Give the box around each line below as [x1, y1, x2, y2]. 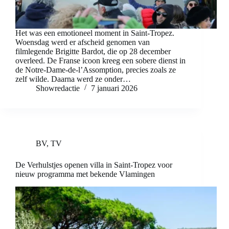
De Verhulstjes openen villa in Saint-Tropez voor [15, 161, 172, 170]
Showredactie [36, 84, 80, 93]
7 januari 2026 [91, 84, 138, 93]
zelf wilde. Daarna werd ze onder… [15, 75, 131, 84]
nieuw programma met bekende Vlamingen [15, 170, 155, 179]
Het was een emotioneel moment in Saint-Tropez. [15, 29, 174, 38]
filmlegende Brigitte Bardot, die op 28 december [15, 47, 171, 56]
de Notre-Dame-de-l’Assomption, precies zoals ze [15, 65, 176, 75]
